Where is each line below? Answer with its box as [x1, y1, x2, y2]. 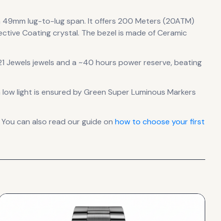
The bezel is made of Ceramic [79, 28, 187, 38]
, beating [171, 57, 202, 68]
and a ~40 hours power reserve [54, 57, 171, 68]
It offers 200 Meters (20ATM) [86, 16, 194, 26]
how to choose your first [115, 116, 205, 127]
